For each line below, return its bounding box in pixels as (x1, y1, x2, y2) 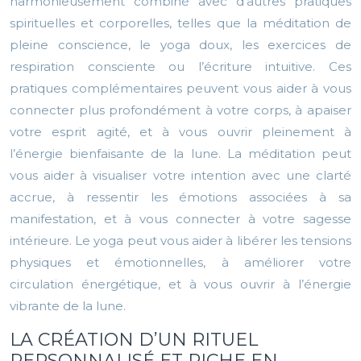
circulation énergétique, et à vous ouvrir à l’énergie (10, 276, 351, 293)
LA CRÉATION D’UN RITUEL (10, 329, 258, 351)
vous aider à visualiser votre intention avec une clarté (10, 168, 351, 184)
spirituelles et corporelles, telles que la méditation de (10, 15, 351, 31)
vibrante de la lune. (10, 298, 126, 314)
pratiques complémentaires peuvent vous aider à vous (10, 81, 351, 97)
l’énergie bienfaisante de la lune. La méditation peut (10, 146, 351, 162)
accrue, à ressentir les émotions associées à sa (10, 189, 351, 205)
